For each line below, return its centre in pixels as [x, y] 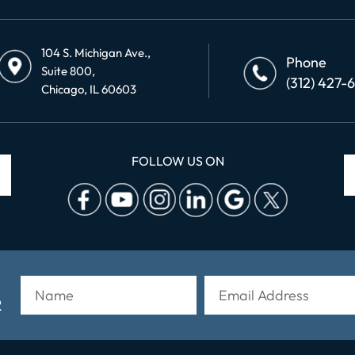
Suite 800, [68, 71]
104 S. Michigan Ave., [95, 53]
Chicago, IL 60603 [88, 89]
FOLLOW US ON [177, 161]
